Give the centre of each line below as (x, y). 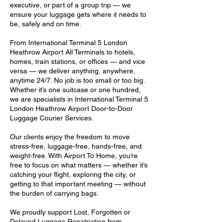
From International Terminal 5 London (69, 43)
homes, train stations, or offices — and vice (78, 61)
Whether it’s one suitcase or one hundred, (75, 90)
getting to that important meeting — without (78, 184)
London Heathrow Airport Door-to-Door (71, 109)
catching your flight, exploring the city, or (73, 174)
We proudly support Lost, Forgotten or (70, 212)
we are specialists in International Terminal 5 (79, 99)
